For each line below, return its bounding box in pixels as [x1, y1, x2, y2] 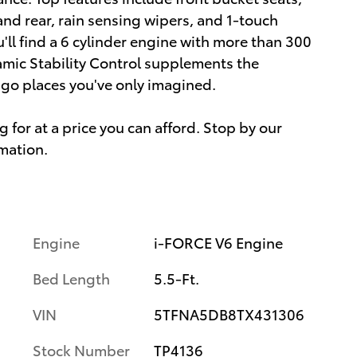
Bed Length [33, 268, 110, 288]
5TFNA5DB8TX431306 [153, 304, 304, 324]
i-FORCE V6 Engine [153, 232, 283, 252]
